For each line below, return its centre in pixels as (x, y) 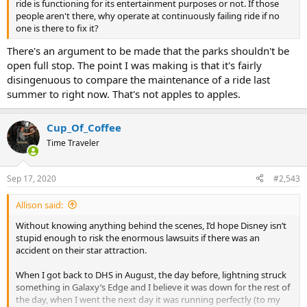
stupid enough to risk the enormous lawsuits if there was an (138, 237)
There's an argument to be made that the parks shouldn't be (148, 51)
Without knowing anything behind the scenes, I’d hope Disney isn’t (151, 225)
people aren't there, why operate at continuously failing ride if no (148, 15)
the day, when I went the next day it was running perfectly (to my (148, 299)
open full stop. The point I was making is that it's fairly (134, 65)
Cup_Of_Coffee (84, 127)
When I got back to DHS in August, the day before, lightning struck (151, 274)
